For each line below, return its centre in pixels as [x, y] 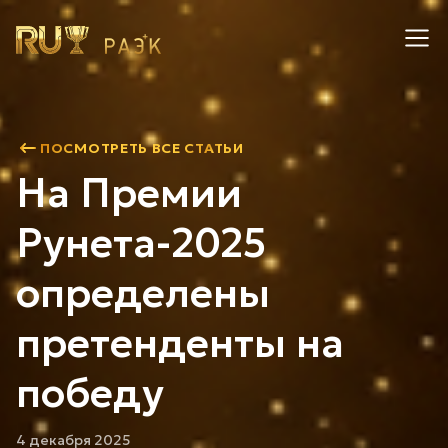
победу [90, 393]
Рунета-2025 [141, 243]
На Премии [129, 193]
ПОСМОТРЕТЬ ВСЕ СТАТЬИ [142, 148]
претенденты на [180, 343]
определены [143, 293]
